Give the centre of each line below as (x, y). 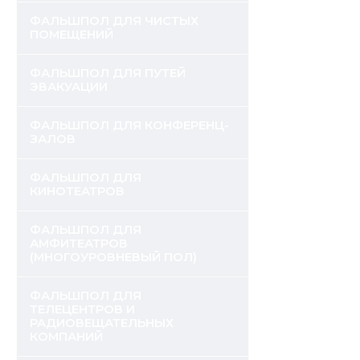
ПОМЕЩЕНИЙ (72, 35)
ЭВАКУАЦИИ (69, 87)
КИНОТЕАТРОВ (77, 191)
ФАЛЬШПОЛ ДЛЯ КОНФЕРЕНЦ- (129, 125)
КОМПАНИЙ (66, 337)
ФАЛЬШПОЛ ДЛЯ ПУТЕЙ (108, 73)
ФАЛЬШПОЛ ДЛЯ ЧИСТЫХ (114, 21)
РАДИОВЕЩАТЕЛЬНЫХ (102, 323)
